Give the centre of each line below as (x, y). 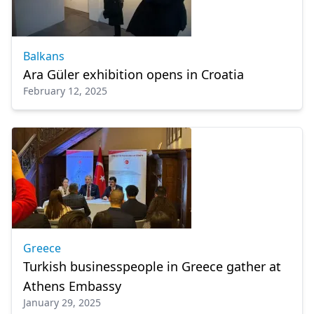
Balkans (44, 56)
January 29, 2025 (62, 302)
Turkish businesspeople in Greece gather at (152, 266)
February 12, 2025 (65, 91)
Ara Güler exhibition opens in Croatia (134, 74)
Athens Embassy (72, 286)
